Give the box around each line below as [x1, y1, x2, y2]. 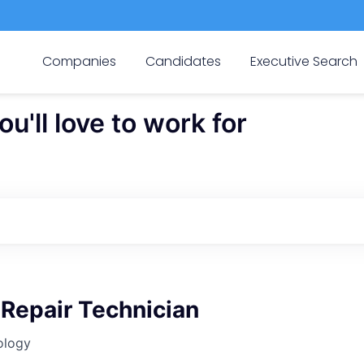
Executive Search [250, 51, 358, 71]
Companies [41, 51, 116, 71]
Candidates [145, 51, 221, 71]
